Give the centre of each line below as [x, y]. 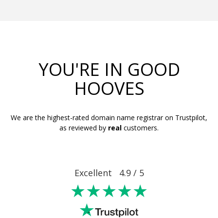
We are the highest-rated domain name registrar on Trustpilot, [109, 118]
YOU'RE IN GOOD [109, 69]
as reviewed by [84, 128]
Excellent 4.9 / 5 [109, 173]
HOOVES [109, 88]
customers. [140, 128]
